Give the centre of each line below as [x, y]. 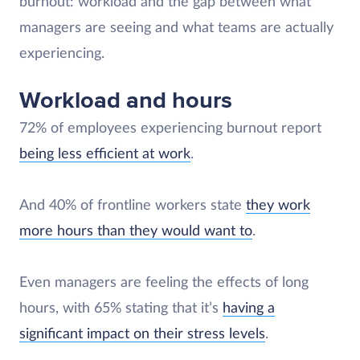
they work [278, 206]
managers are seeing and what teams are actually [176, 28]
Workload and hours [126, 100]
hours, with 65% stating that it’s [121, 309]
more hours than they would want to [136, 231]
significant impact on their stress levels [142, 334]
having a [249, 309]
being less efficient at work [105, 154]
